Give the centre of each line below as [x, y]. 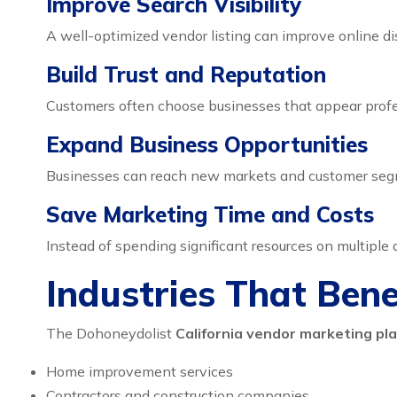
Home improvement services [140, 371]
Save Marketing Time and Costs [210, 214]
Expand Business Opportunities [207, 144]
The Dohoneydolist [111, 333]
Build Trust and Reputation [186, 74]
